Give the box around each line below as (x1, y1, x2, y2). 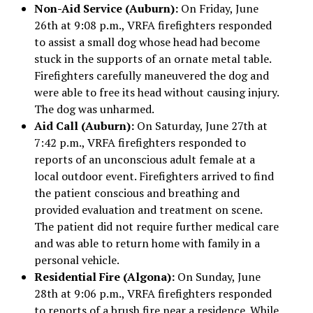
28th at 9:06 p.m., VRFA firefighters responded (34, 285, 272, 301)
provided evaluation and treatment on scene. (34, 201, 262, 217)
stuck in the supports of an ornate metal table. (34, 50, 271, 66)
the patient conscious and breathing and (34, 184, 240, 201)
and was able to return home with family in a (34, 235, 260, 251)
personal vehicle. (34, 252, 119, 268)
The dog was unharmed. (34, 101, 154, 117)
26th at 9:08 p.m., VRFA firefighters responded (34, 17, 272, 33)
